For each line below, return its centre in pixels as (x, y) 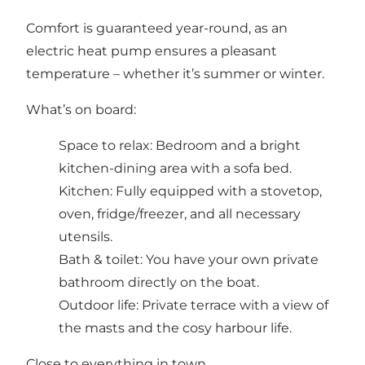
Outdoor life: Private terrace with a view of (193, 305)
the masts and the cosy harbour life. (175, 328)
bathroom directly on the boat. (159, 282)
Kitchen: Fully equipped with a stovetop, (190, 191)
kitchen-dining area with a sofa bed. (175, 168)
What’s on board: (81, 109)
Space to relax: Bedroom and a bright (180, 145)
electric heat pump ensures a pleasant (152, 51)
